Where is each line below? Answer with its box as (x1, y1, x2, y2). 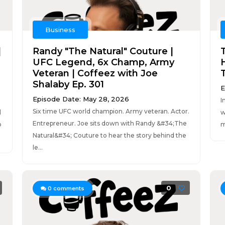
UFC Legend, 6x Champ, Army (32, 57, 174, 68)
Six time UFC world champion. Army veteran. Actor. (32, 107, 189, 115)
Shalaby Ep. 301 (32, 79, 104, 90)
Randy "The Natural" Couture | (32, 46, 173, 57)
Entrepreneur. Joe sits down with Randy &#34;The (32, 120, 187, 127)
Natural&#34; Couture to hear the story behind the (32, 132, 186, 139)
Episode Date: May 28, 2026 (32, 95, 129, 103)
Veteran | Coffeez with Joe (32, 68, 158, 79)
